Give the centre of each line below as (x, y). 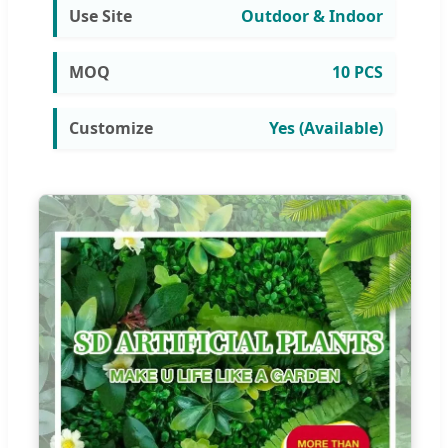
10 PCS (357, 71)
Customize (111, 127)
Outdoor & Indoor (312, 15)
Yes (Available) (326, 127)
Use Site (100, 15)
